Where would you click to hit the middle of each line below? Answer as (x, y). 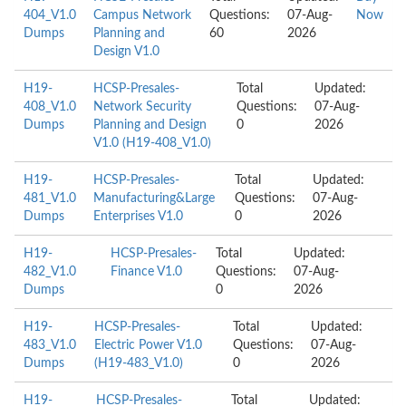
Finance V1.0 (147, 272)
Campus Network (142, 15)
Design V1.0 (126, 52)
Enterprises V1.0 (138, 217)
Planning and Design (150, 125)
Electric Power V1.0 (149, 345)
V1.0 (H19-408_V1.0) (152, 143)
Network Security (142, 107)
